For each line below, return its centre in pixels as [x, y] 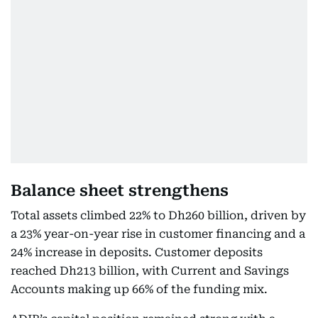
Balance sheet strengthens [120, 191]
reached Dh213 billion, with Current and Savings [150, 271]
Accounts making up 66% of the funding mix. [139, 289]
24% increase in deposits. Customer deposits [137, 252]
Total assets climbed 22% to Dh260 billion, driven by [158, 215]
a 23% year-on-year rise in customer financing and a [158, 234]
